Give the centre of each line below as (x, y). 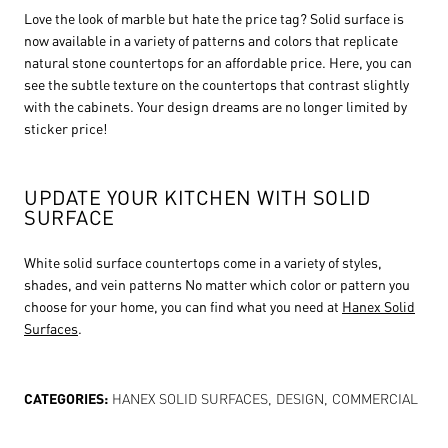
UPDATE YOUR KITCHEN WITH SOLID (197, 197)
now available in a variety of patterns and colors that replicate (211, 40)
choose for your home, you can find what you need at (183, 306)
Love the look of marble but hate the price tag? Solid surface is (214, 18)
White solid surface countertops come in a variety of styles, (203, 262)
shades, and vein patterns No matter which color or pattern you (217, 284)
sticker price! (65, 128)
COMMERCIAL (375, 398)
